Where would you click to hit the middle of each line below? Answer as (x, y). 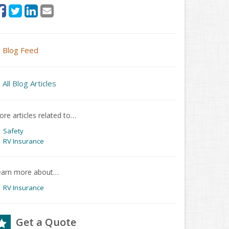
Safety (13, 131)
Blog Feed (20, 50)
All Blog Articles (29, 83)
